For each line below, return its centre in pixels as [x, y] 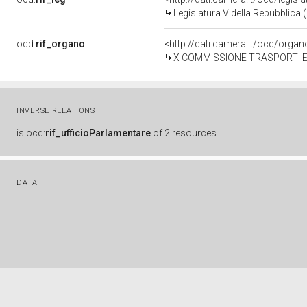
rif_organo [60, 44]
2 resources [191, 133]
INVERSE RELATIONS [56, 111]
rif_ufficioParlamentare [98, 133]
